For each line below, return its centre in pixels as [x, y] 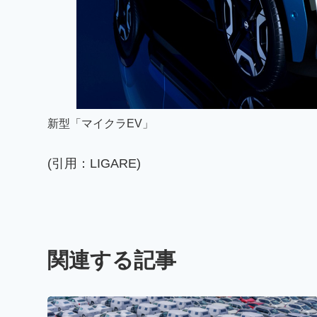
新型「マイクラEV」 [100, 124]
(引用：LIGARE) [94, 164]
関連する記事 [112, 260]
